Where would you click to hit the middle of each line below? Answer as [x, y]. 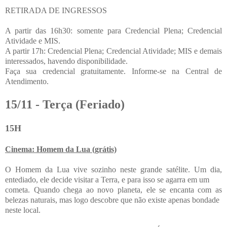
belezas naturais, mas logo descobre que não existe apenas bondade [112, 200]
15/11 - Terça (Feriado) [65, 104]
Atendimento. [27, 81]
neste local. [23, 210]
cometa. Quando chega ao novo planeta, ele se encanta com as [113, 190]
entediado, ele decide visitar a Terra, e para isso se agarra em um [107, 179]
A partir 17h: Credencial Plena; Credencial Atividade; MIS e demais [113, 51]
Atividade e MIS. [33, 41]
